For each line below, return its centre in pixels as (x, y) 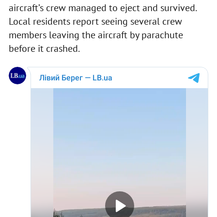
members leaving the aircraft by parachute (96, 35)
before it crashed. (44, 49)
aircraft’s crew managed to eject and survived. (102, 8)
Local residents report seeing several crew (95, 22)
